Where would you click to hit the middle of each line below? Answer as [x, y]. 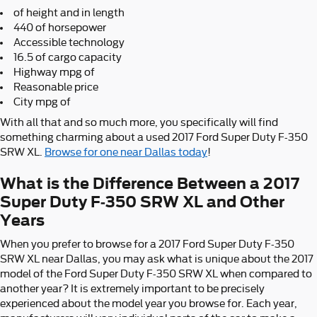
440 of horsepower [60, 27]
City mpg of [42, 102]
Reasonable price [56, 87]
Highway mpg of [54, 72]
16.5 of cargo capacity [68, 57]
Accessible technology [69, 42]
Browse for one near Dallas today [126, 152]
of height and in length [69, 12]
